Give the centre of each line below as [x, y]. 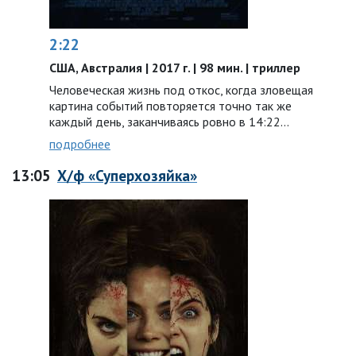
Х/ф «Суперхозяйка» [127, 175]
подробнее [80, 144]
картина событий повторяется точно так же [170, 106]
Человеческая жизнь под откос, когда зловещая [181, 90]
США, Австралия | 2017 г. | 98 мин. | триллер [175, 68]
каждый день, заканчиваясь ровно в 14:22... [169, 122]
